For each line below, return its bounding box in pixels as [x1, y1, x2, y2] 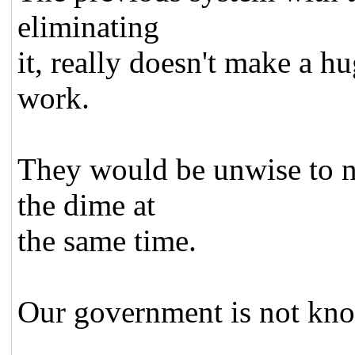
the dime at [17, 187, 156, 222]
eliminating [17, 9, 160, 44]
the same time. [17, 223, 197, 258]
